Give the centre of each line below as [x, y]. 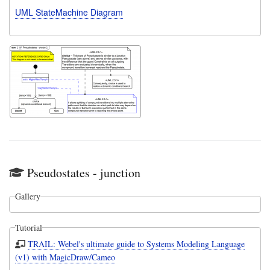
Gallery [27, 196]
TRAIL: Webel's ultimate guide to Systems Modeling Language [137, 243]
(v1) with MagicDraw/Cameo [65, 257]
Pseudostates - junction [84, 172]
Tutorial [28, 227]
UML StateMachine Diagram [69, 12]
